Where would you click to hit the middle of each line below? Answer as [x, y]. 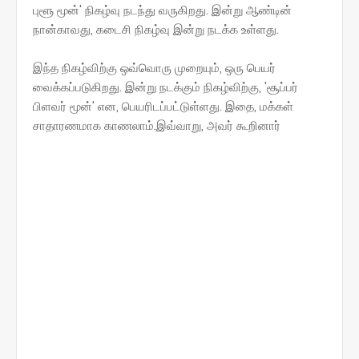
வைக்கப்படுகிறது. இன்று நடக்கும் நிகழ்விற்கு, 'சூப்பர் [165, 87]
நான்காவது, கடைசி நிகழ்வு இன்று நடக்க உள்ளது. [156, 29]
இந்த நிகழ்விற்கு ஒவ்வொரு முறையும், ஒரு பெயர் [154, 67]
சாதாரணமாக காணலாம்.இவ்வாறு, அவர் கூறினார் [157, 125]
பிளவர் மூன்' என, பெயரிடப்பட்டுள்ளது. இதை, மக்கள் [163, 106]
